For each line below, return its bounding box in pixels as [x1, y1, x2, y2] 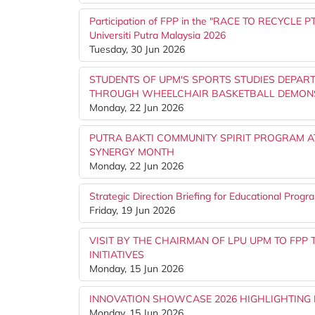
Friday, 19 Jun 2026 [89, 204, 175, 217]
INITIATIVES [89, 248, 144, 261]
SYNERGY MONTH [89, 146, 174, 158]
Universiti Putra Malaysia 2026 [89, 29, 226, 41]
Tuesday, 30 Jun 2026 [89, 43, 185, 56]
